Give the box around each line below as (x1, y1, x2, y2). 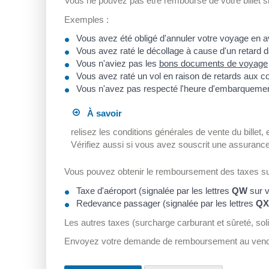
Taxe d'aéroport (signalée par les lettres (76, 185, 232, 196)
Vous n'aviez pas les (76, 58, 159, 69)
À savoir (80, 107, 122, 118)
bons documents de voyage (159, 58, 268, 69)
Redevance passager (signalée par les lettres (76, 198, 256, 208)
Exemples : (64, 14, 109, 25)
